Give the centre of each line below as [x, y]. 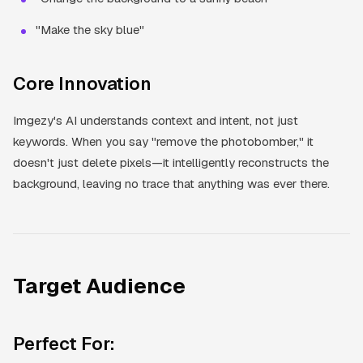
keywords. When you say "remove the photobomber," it [163, 141]
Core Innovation [82, 83]
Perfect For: [64, 343]
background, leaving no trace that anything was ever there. [171, 183]
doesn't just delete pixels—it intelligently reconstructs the [171, 162]
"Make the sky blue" [90, 29]
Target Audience [99, 286]
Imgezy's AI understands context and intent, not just [156, 120]
